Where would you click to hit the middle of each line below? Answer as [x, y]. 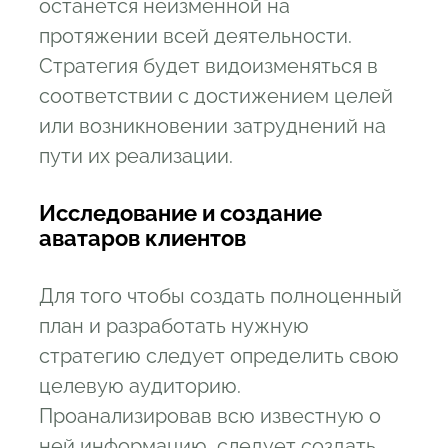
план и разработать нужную [174, 326]
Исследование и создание [180, 213]
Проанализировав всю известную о [210, 416]
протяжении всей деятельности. [195, 36]
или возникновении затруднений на [212, 126]
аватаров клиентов [142, 238]
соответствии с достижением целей [216, 96]
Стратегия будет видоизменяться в [208, 66]
